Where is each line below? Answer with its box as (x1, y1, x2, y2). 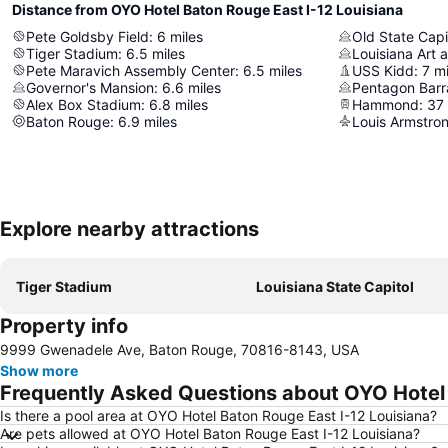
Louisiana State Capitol (256, 277, 414, 295)
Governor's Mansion (26, 78, 154, 96)
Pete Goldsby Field (26, 27, 149, 45)
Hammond (352, 95, 419, 113)
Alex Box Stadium (26, 95, 141, 113)
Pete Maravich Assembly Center (26, 61, 235, 79)
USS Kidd (352, 61, 414, 79)
